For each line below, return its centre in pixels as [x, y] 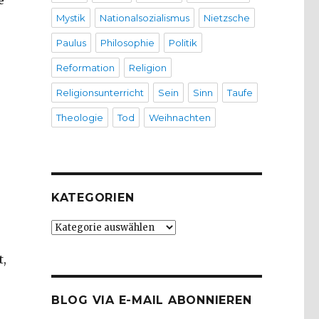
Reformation [85, 68]
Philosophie [127, 43]
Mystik [70, 18]
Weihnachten [179, 118]
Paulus [71, 43]
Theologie [79, 118]
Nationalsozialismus [144, 18]
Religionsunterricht [100, 93]
